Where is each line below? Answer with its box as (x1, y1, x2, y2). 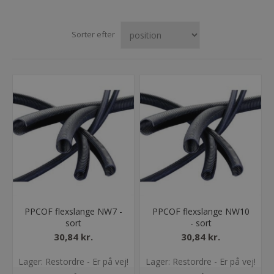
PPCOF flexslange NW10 (152, 205, 250, 217)
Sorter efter (71, 29, 115, 40)
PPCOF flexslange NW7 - (24, 205, 122, 217)
